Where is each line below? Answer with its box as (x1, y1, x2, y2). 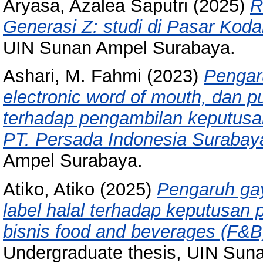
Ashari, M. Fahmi (3, 66, 141, 87)
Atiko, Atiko (3, 179, 95, 200)
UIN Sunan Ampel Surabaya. (3, 37, 235, 58)
